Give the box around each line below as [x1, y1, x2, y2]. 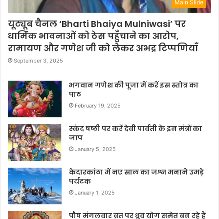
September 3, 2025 [14, 57, 63, 64]
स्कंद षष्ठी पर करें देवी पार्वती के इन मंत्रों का [69, 123, 202, 133]
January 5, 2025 [75, 145, 116, 153]
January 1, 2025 [75, 189, 115, 196]
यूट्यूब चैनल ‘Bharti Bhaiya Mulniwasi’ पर [8, 17, 186, 30]
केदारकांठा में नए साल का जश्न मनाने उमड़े [69, 167, 204, 177]
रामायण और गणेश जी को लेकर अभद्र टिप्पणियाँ [8, 42, 198, 54]
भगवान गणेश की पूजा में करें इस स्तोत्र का [69, 80, 198, 90]
